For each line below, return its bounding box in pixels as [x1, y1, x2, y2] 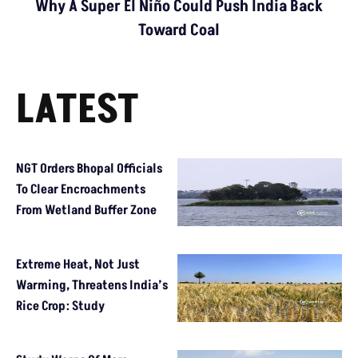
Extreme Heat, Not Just [16, 255, 140, 273]
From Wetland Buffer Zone [16, 201, 157, 219]
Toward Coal [138, 18, 220, 42]
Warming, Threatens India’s [16, 276, 168, 294]
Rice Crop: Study [16, 296, 105, 315]
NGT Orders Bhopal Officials [16, 159, 162, 177]
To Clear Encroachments [16, 180, 145, 198]
